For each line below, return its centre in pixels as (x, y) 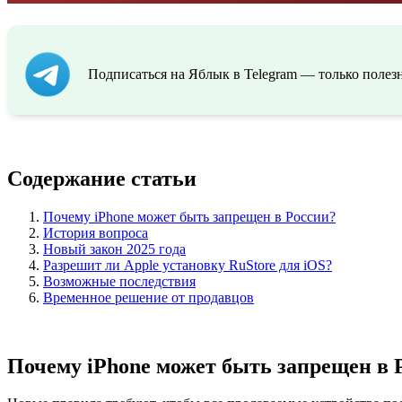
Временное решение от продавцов (149, 297)
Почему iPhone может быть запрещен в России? (189, 216)
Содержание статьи (102, 178)
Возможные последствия (119, 281)
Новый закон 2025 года (114, 249)
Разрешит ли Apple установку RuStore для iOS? (188, 265)
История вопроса (96, 232)
